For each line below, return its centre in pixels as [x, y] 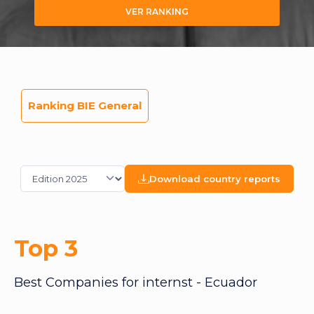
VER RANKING [157, 12]
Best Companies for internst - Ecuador [136, 282]
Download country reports [215, 178]
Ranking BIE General [85, 106]
